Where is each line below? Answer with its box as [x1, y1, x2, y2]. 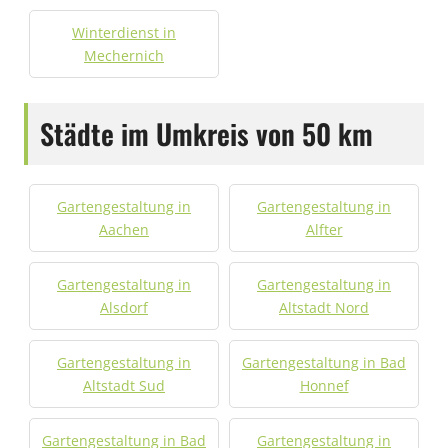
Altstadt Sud [83, 376, 165, 395]
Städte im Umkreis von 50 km [40, 113, 373, 154]
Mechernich [84, 46, 164, 65]
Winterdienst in [72, 23, 176, 42]
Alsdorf [100, 298, 148, 317]
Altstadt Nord [279, 298, 369, 317]
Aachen [99, 220, 149, 239]
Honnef [299, 376, 349, 395]
